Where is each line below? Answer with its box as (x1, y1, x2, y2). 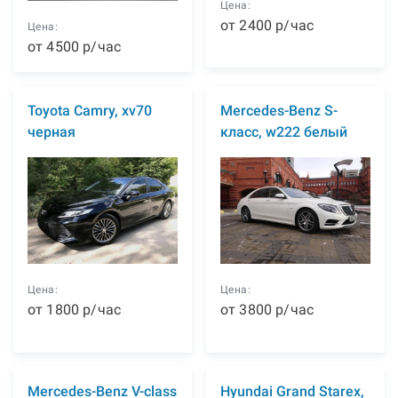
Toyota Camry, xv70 (28, 101, 152, 119)
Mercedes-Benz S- (220, 101, 338, 119)
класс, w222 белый (220, 123, 347, 140)
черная (28, 123, 76, 140)
